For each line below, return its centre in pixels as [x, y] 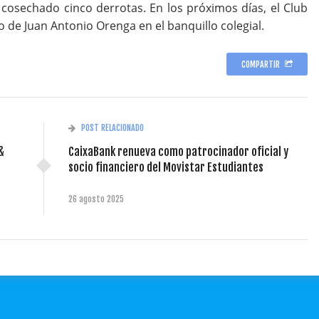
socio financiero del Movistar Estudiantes [166, 167]
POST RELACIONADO [112, 127]
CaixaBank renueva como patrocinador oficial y [178, 151]
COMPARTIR [261, 64]
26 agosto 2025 [96, 199]
